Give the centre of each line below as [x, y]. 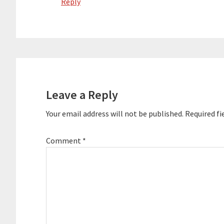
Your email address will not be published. [115, 113]
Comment [64, 140]
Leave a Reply [82, 95]
